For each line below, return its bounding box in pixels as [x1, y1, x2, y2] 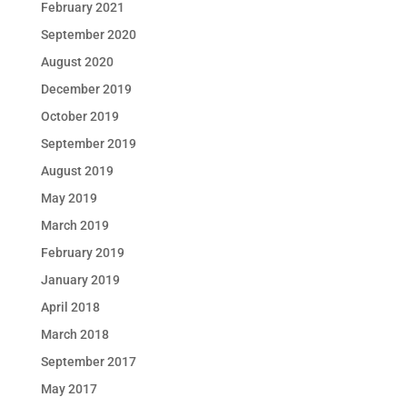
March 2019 [40, 218, 109, 233]
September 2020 [40, 27, 136, 42]
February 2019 [40, 245, 124, 260]
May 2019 [40, 191, 97, 205]
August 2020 [40, 55, 114, 69]
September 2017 [40, 354, 136, 369]
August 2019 [40, 164, 114, 178]
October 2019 [40, 109, 119, 124]
